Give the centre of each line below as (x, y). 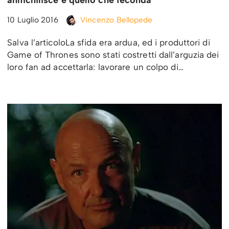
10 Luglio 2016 (33, 20)
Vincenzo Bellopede (116, 20)
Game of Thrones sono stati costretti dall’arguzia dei (113, 55)
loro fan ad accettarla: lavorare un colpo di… (97, 67)
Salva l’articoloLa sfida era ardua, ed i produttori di (109, 43)
